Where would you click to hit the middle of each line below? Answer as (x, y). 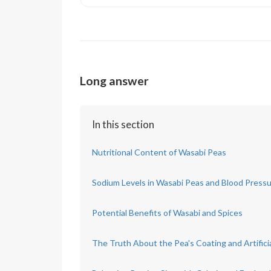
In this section (123, 124)
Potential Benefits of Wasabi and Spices (167, 212)
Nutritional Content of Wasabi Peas (159, 152)
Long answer (114, 80)
